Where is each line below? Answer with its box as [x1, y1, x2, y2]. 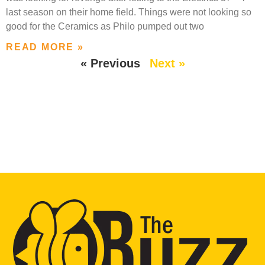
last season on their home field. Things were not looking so [6, 7, 251, 18]
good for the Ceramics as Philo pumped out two [6, 21, 204, 32]
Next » [149, 57, 185, 70]
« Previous [80, 57, 140, 70]
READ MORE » [6, 42, 84, 53]
